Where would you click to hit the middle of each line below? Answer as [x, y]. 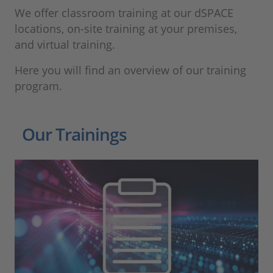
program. [40, 86]
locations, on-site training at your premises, [126, 29]
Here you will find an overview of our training [130, 70]
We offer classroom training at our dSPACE [124, 13]
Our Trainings [74, 134]
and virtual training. [68, 45]
